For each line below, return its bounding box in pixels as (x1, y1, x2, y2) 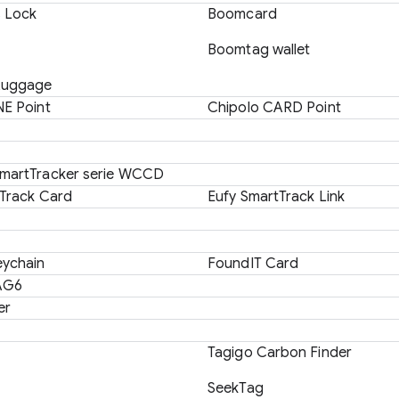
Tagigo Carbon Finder (208, 344, 352, 362)
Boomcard (208, 5, 277, 23)
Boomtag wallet (208, 41, 311, 59)
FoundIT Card (208, 255, 299, 273)
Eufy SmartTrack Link (208, 188, 345, 206)
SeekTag (208, 379, 264, 397)
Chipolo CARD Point (208, 99, 341, 117)
